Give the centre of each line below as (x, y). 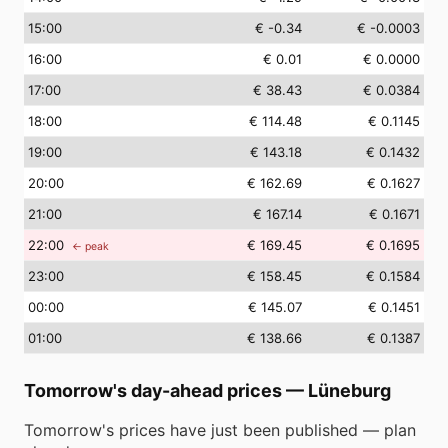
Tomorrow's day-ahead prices (153, 390)
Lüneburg (349, 390)
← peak (90, 246)
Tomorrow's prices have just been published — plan (220, 430)
